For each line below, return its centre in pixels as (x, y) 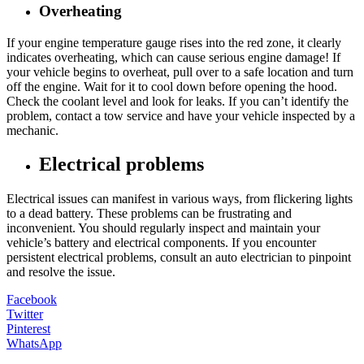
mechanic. (32, 130)
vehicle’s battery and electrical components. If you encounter (161, 243)
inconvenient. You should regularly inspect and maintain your (163, 228)
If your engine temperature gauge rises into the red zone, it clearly (174, 42)
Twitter (25, 314)
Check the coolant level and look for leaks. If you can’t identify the (178, 101)
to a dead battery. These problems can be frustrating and (149, 214)
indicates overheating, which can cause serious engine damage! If (173, 57)
